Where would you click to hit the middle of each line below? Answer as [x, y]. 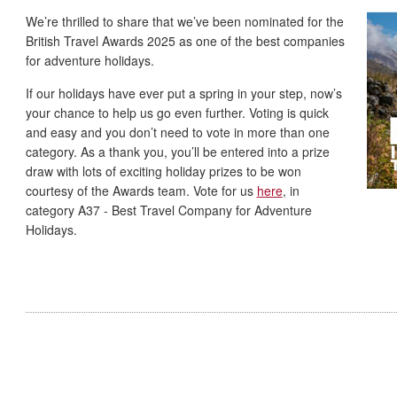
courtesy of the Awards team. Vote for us [141, 191]
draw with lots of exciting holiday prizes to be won [163, 171]
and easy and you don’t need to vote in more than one [177, 132]
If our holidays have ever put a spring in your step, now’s [183, 93]
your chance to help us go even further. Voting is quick [177, 113]
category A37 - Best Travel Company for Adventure [168, 210]
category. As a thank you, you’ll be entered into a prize [177, 152]
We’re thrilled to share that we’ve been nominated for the [184, 22]
